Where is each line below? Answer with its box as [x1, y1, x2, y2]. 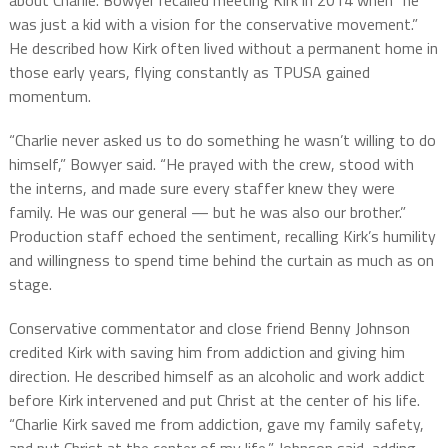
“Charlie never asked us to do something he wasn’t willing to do [8, 128, 436, 152]
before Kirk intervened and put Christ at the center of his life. [8, 388, 420, 412]
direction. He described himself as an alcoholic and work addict [8, 364, 425, 388]
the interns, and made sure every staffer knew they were [8, 176, 395, 200]
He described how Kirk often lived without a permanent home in [8, 36, 438, 60]
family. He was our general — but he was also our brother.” [8, 200, 406, 224]
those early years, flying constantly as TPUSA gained [8, 60, 370, 84]
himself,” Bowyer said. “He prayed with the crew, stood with [8, 152, 414, 176]
